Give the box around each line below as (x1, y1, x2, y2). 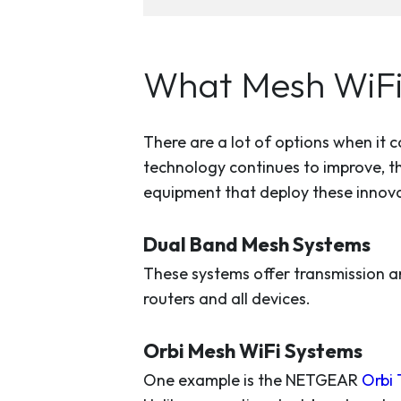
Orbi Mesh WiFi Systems (143, 338, 363, 363)
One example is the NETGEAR (143, 370, 362, 390)
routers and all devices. (143, 288, 311, 309)
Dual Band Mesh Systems (143, 232, 371, 257)
